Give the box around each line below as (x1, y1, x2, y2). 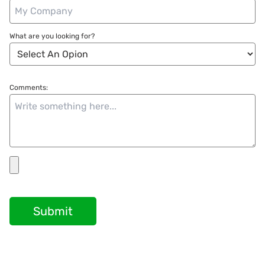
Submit (33, 203, 73, 218)
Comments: (9, 83, 48, 92)
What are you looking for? (9, 31, 95, 40)
